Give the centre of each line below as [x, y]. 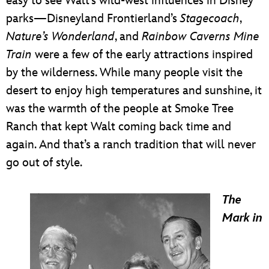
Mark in [242, 218]
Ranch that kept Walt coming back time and [119, 127]
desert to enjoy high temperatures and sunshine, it [134, 91]
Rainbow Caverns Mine [201, 37]
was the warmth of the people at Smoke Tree [120, 109]
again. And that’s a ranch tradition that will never [131, 145]
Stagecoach [210, 19]
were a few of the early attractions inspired [142, 55]
